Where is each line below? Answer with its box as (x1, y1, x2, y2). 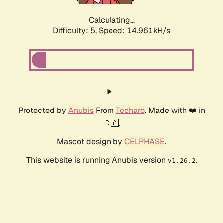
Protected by (18, 105, 68, 116)
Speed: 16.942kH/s (99, 25, 170, 36)
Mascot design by (57, 136, 124, 147)
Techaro (115, 105, 145, 116)
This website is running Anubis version (26, 155, 168, 166)
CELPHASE (124, 136, 165, 147)
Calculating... (88, 15, 135, 26)
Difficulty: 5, (53, 25, 99, 36)
